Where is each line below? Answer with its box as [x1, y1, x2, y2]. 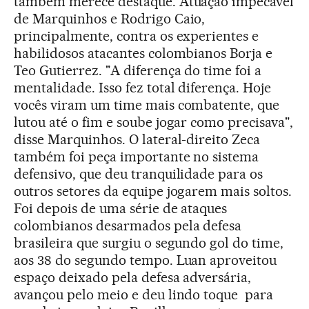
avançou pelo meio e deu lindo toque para [14, 286, 274, 303]
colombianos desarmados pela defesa [14, 217, 242, 234]
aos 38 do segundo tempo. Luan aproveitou [14, 251, 277, 268]
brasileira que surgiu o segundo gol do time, [14, 234, 284, 251]
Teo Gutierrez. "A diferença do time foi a [14, 61, 262, 79]
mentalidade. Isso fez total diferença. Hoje [14, 79, 272, 96]
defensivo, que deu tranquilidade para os [14, 165, 263, 182]
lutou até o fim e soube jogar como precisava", [14, 113, 294, 130]
